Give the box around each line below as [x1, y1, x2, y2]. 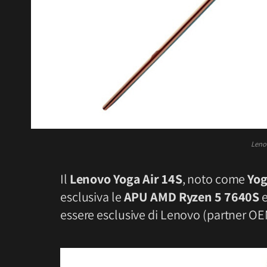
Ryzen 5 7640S [178, 188, 260, 206]
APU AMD [123, 188, 176, 206]
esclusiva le [60, 188, 124, 206]
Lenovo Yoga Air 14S [69, 170, 182, 188]
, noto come [182, 170, 248, 188]
